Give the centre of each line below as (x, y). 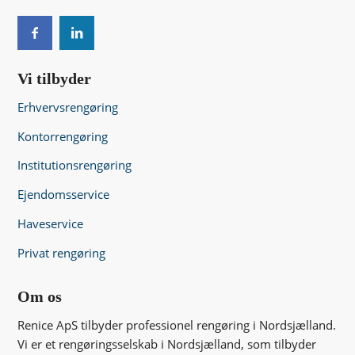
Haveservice (51, 223)
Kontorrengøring (63, 136)
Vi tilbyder (55, 79)
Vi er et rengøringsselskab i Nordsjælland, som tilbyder (167, 344)
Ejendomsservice (64, 195)
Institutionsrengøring (75, 165)
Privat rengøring (62, 252)
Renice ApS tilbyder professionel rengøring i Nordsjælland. (177, 325)
